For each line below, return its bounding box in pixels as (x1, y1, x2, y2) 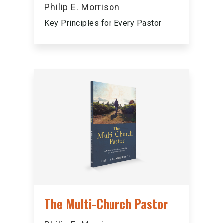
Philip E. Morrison (44, 2, 120, 12)
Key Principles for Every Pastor (44, 18, 162, 28)
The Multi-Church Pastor (44, 194, 168, 213)
